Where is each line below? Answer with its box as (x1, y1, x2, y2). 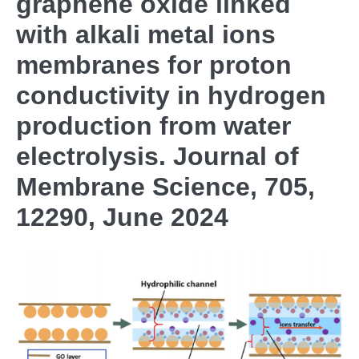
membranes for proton (16, 50, 292, 79)
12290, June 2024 (16, 203, 228, 232)
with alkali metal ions (16, 20, 276, 49)
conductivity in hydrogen (16, 81, 326, 110)
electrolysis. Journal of (16, 142, 299, 171)
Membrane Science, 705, (16, 172, 315, 201)
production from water (16, 111, 291, 140)
